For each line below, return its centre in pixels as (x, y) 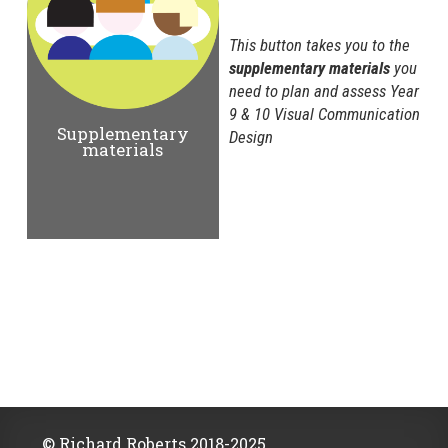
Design (251, 137)
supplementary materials (309, 68)
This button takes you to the (319, 45)
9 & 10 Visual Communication (324, 114)
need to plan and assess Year (324, 91)
